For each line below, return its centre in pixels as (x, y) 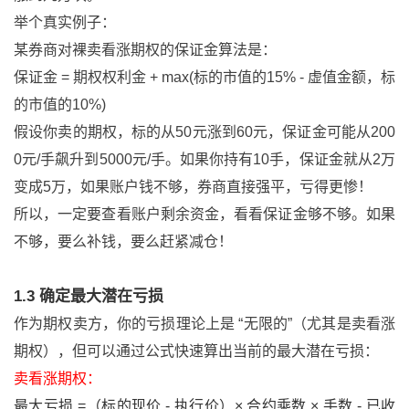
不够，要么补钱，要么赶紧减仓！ (123, 241)
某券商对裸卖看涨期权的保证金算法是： (145, 50)
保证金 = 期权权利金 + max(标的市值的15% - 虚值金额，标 (204, 77)
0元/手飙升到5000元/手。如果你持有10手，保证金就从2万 (204, 159)
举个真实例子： (65, 22)
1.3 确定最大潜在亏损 (89, 296)
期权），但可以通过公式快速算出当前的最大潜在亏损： (196, 351)
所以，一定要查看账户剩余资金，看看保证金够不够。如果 (204, 214)
